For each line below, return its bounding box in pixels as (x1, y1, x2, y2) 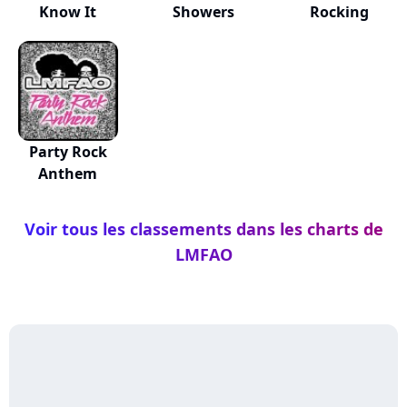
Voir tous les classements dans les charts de (24, 218, 383, 240)
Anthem (38, 164, 98, 184)
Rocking (309, 2, 369, 22)
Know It (39, 2, 97, 22)
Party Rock (28, 142, 107, 162)
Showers (172, 2, 234, 22)
